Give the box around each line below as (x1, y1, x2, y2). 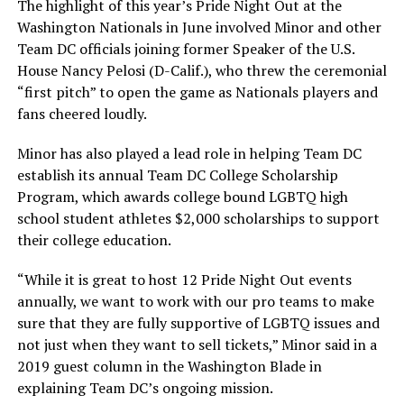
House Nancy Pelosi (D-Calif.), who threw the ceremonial (16, 60, 387, 81)
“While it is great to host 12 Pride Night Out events (16, 270, 352, 290)
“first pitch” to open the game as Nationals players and (16, 82, 378, 103)
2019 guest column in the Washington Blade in (16, 356, 322, 377)
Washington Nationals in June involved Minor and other (16, 17, 381, 38)
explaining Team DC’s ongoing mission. (16, 378, 273, 399)
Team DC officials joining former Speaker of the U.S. (16, 39, 354, 60)
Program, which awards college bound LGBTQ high (16, 187, 348, 207)
